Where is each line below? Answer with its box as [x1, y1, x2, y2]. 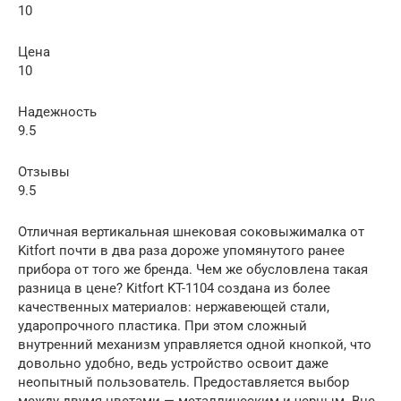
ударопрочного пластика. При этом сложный [18, 318, 307, 335]
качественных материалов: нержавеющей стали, [18, 299, 329, 316]
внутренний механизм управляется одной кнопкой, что [18, 337, 371, 354]
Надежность [18, 104, 97, 121]
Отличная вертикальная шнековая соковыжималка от [18, 224, 364, 241]
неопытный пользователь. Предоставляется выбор [18, 374, 349, 391]
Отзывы [18, 164, 70, 181]
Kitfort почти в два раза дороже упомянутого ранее [18, 243, 345, 260]
